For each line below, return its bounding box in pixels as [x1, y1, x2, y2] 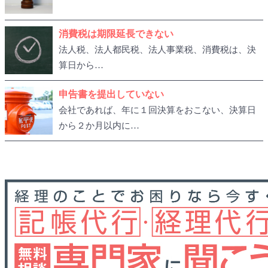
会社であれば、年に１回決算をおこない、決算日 [59, 105, 256, 115]
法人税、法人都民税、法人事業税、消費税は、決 [59, 44, 256, 54]
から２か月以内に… [59, 120, 139, 130]
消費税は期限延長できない [59, 28, 173, 39]
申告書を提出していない [59, 89, 164, 99]
